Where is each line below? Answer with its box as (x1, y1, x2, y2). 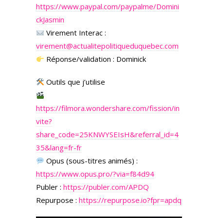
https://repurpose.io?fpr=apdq (79, 195, 182, 205)
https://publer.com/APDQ (63, 182, 149, 192)
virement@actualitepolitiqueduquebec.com (36, 41, 179, 51)
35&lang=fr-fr (36, 143, 82, 152)
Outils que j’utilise (44, 77, 106, 87)
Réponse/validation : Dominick (44, 54, 146, 64)
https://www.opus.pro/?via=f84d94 (36, 169, 154, 179)
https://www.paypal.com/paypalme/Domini (36, 1, 179, 11)
